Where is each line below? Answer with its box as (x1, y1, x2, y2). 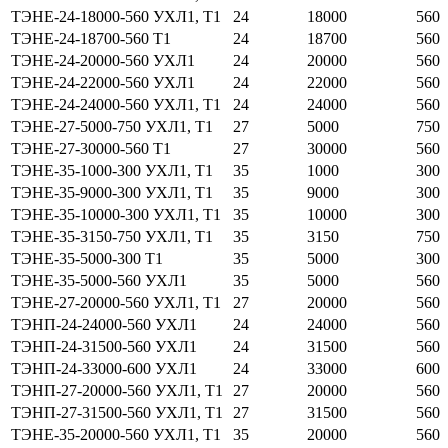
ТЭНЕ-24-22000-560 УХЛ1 (11, 74, 195, 92)
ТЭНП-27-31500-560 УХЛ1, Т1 (11, 404, 223, 422)
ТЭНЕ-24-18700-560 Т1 (11, 30, 171, 48)
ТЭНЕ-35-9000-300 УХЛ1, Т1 (11, 184, 213, 202)
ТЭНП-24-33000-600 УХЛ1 (11, 360, 197, 378)
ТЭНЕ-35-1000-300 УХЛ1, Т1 (11, 162, 213, 180)
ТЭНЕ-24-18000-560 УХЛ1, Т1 (11, 8, 221, 26)
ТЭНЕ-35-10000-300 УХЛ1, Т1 (11, 206, 221, 224)
